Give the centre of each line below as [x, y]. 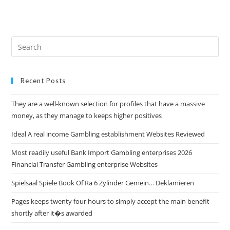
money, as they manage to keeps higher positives [87, 116]
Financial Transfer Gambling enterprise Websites [85, 164]
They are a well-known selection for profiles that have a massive [108, 104]
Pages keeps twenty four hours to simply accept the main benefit [111, 201]
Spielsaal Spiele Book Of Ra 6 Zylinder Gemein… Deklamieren [103, 183]
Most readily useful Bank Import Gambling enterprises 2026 [102, 152]
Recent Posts [43, 81]
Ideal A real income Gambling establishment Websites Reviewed [108, 134]
